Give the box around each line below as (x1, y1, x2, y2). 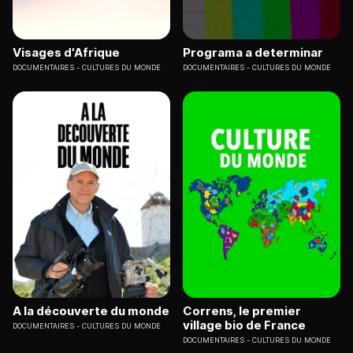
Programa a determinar (183, 44, 323, 60)
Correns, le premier (183, 303, 301, 319)
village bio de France (183, 318, 306, 333)
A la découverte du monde (13, 303, 169, 319)
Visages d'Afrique (13, 44, 120, 60)
